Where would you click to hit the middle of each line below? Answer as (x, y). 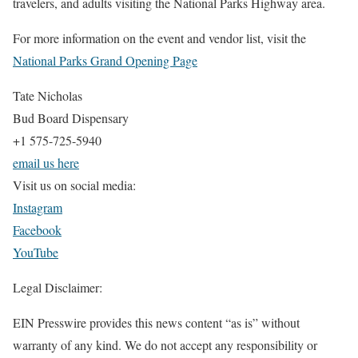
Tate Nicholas (48, 95)
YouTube (36, 252)
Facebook (37, 230)
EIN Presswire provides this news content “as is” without (156, 322)
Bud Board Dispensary (71, 118)
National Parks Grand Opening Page (105, 60)
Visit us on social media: (74, 185)
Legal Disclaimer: (58, 287)
